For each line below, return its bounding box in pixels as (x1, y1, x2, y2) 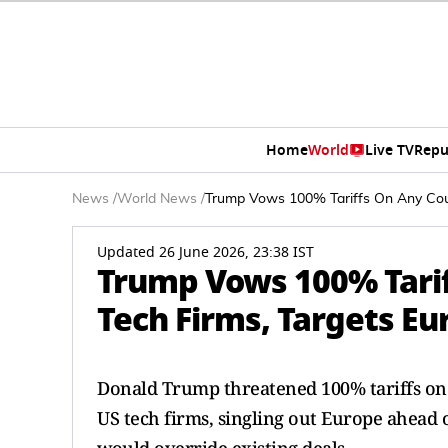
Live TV (364, 139, 414, 161)
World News (117, 192, 197, 206)
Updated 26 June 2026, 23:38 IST (97, 242, 314, 263)
